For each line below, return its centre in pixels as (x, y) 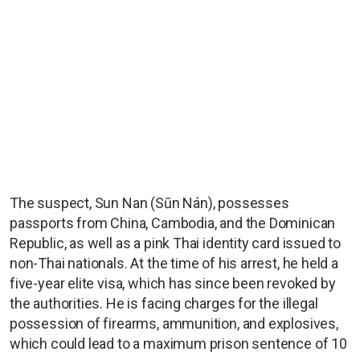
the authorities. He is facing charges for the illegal (164, 303)
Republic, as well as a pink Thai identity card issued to (175, 243)
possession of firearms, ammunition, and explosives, (174, 323)
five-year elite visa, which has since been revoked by (173, 283)
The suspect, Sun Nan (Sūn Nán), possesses (149, 202)
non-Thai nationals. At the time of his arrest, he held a (174, 263)
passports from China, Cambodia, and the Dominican (173, 223)
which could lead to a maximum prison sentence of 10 (178, 343)
